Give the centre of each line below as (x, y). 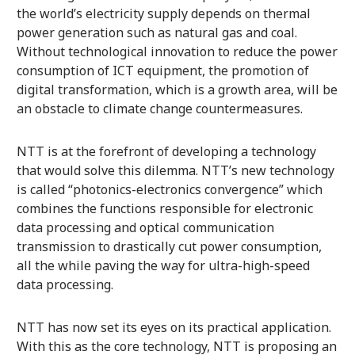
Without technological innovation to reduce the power (177, 51)
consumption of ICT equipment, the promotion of (162, 70)
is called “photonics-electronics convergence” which (169, 189)
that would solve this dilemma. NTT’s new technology (175, 170)
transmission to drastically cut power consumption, (169, 246)
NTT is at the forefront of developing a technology (166, 151)
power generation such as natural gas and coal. (157, 32)
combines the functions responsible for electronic (164, 208)
